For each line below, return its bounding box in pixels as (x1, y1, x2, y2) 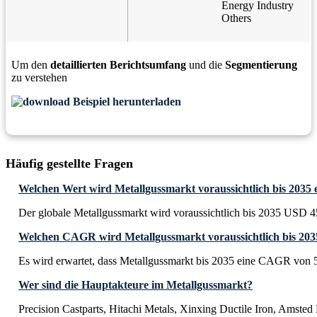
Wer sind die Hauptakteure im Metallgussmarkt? (18, 279, 253, 292)
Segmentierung (225, 59, 297, 71)
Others (221, 12, 251, 25)
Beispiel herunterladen (70, 96, 181, 108)
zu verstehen (11, 71, 67, 84)
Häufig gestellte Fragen (6, 156, 133, 171)
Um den (11, 59, 50, 71)
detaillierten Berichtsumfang (50, 59, 186, 71)
